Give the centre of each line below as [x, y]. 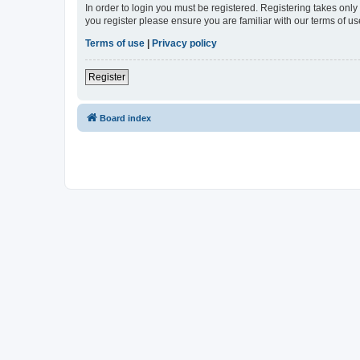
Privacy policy [184, 44]
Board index [125, 119]
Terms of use [115, 44]
